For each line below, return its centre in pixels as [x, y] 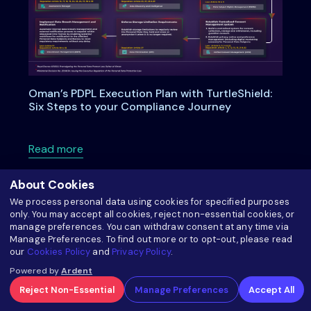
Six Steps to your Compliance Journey [129, 107]
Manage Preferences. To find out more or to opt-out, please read [151, 239]
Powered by [35, 271]
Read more [56, 149]
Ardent [77, 271]
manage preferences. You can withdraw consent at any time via [149, 227]
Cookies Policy [59, 252]
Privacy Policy [141, 252]
